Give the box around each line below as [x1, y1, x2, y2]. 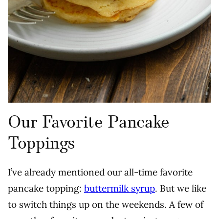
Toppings [8, 132, 76, 155]
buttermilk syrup [84, 182, 155, 195]
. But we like [155, 182, 206, 195]
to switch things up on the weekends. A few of [8, 198, 203, 211]
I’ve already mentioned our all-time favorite [8, 166, 193, 178]
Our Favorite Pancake [8, 111, 170, 134]
